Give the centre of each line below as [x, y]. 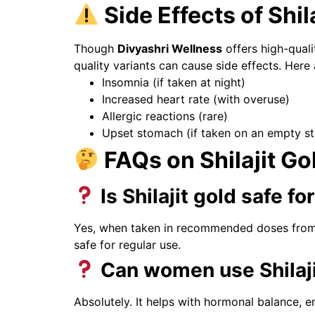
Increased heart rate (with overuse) [195, 99]
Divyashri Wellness [169, 48]
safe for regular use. [127, 244]
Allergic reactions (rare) [165, 116]
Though [95, 48]
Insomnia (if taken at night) [173, 82]
